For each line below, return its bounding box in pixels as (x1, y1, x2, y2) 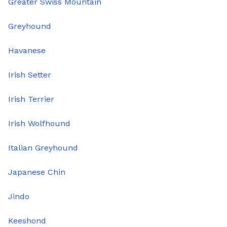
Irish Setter (8, 70, 51, 80)
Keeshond (8, 216, 46, 226)
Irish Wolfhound (8, 119, 70, 129)
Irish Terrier (8, 94, 54, 104)
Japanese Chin (8, 167, 65, 177)
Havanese (8, 46, 46, 56)
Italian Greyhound (8, 143, 78, 153)
